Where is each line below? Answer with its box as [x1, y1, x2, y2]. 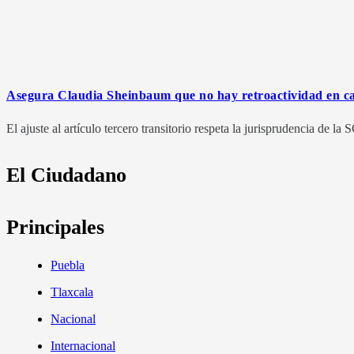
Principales [6, 215, 104, 239]
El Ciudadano [6, 164, 126, 187]
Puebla [51, 258, 85, 272]
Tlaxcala [51, 284, 93, 299]
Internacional [51, 338, 115, 352]
